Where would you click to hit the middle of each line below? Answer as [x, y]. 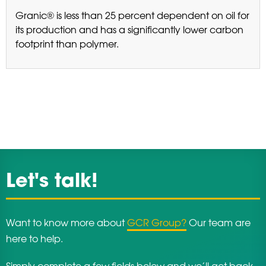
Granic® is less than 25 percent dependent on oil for [132, 15]
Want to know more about [66, 222]
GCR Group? [157, 222]
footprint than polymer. [67, 44]
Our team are [218, 222]
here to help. [34, 238]
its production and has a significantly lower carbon [129, 29]
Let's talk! [52, 182]
